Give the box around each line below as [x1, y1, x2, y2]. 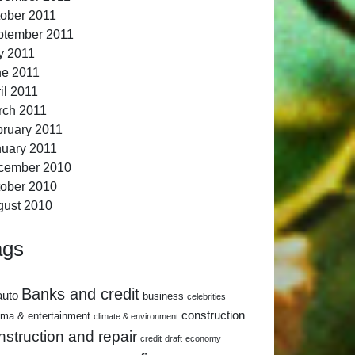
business [143, 289, 184, 302]
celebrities [187, 291, 226, 301]
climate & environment [94, 311, 178, 321]
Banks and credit [21, 284, 139, 303]
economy [185, 333, 221, 343]
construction [181, 308, 245, 322]
